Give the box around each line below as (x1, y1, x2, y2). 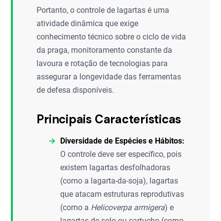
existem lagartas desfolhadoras (60, 162, 171, 172)
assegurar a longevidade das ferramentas (37, 72, 182, 81)
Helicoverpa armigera (91, 202, 165, 212)
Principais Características (37, 111, 182, 127)
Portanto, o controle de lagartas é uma (37, 5, 170, 15)
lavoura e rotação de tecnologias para (37, 58, 168, 68)
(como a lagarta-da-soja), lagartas (60, 176, 179, 185)
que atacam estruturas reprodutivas (60, 189, 184, 199)
